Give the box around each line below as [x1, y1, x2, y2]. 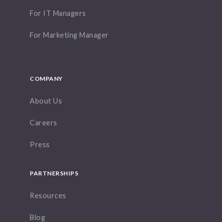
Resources [30, 191, 66, 200]
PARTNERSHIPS [30, 169, 78, 177]
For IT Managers [30, 9, 86, 17]
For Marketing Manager [30, 31, 109, 39]
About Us [30, 97, 62, 105]
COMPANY [30, 75, 63, 82]
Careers [30, 118, 57, 127]
